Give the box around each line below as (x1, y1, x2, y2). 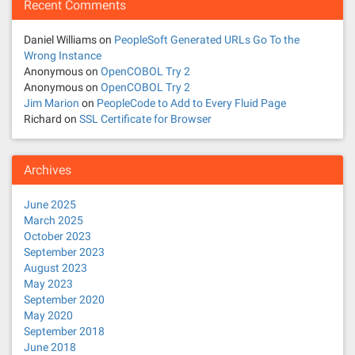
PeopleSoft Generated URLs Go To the (114, 33, 300, 46)
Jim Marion (24, 97, 79, 109)
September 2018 (24, 325, 105, 338)
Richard (24, 113, 62, 125)
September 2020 (24, 293, 105, 306)
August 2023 (24, 261, 87, 274)
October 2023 (24, 230, 91, 242)
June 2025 (24, 198, 76, 211)
